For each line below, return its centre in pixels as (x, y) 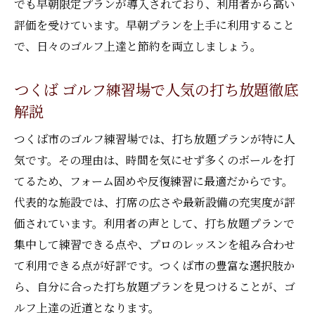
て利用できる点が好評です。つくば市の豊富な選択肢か (154, 265)
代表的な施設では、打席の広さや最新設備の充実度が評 (155, 202)
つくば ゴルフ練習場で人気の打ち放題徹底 (156, 89)
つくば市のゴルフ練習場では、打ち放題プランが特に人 (155, 139)
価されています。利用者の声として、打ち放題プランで (154, 223)
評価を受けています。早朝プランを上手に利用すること (154, 25)
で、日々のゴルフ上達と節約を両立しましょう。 (138, 46)
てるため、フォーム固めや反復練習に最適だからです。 (154, 181)
